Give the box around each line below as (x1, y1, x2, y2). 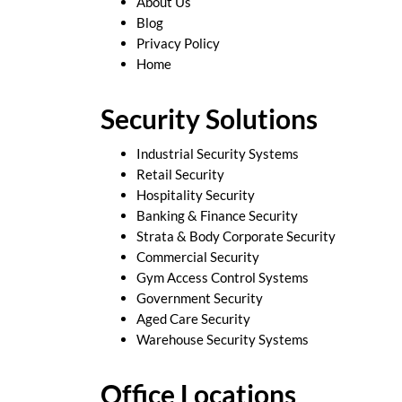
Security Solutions (100, 101, 318, 135)
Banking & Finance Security (136, 206, 298, 223)
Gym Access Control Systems (136, 268, 309, 285)
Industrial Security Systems (136, 144, 299, 162)
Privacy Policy (136, 34, 220, 51)
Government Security (136, 289, 263, 306)
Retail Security (136, 165, 224, 182)
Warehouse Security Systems (136, 330, 309, 347)
